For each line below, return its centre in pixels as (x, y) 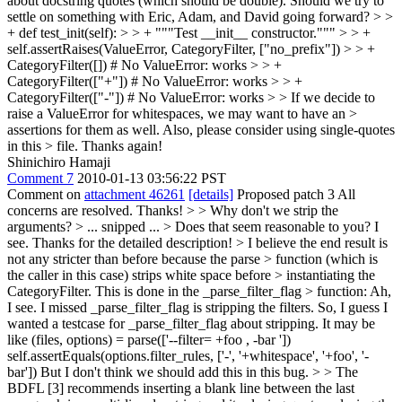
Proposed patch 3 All (294, 194)
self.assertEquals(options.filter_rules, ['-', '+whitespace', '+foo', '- (188, 356)
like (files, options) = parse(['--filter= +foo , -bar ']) (149, 340)
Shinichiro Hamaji (59, 162)
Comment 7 (40, 178)
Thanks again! (120, 146)
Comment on (46, 194)
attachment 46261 (135, 194)
